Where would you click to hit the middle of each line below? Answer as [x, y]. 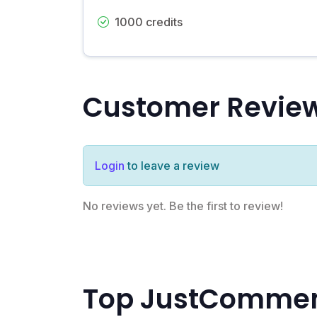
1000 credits [149, 22]
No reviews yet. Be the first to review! [183, 206]
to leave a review [172, 165]
